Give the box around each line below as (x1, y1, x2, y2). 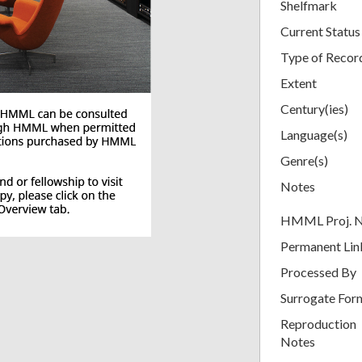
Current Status (280, 23, 360, 39)
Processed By (280, 263, 356, 280)
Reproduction (280, 315, 356, 331)
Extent (280, 74, 317, 90)
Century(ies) (280, 100, 348, 116)
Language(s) (280, 126, 347, 142)
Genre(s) (280, 152, 328, 168)
